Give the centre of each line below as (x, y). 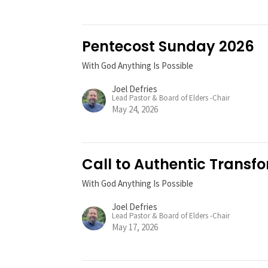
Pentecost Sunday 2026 (168, 47)
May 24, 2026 (135, 109)
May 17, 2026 (135, 227)
